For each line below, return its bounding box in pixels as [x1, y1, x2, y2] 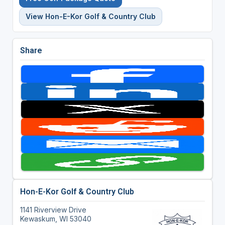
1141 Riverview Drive [20, 205, 86, 214]
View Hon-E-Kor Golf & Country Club [25, 12, 156, 21]
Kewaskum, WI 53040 [20, 214, 91, 223]
